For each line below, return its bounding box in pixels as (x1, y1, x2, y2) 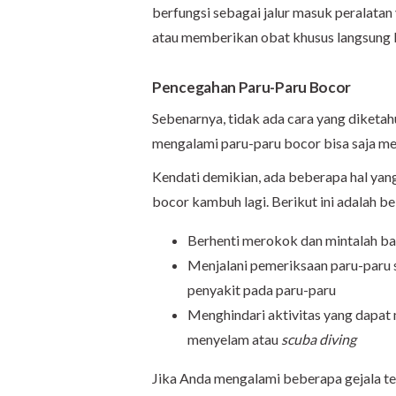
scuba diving (281, 331, 356, 347)
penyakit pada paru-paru (187, 281, 336, 298)
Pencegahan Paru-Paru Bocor (152, 78, 352, 96)
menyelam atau (187, 331, 281, 347)
